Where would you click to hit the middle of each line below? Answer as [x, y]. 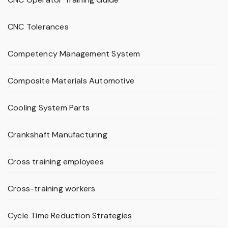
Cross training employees [56, 162]
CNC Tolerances [38, 27]
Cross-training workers [52, 189]
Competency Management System [74, 54]
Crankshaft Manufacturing [58, 135]
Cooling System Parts [49, 108]
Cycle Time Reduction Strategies [70, 216]
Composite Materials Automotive [71, 81]
